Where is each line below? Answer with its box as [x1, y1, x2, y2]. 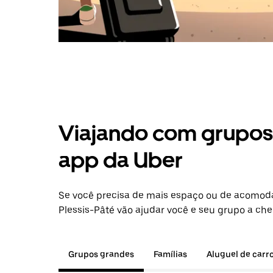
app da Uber [58, 147, 183, 173]
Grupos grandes [68, 249, 134, 259]
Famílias [154, 249, 187, 259]
